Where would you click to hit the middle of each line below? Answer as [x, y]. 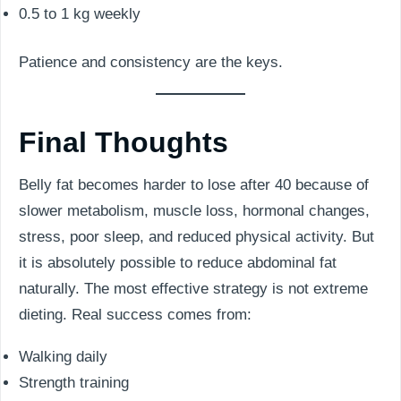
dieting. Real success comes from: [135, 315]
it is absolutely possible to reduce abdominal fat [178, 263]
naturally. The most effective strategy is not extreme [193, 289]
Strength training [74, 383]
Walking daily [63, 357]
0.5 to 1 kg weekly [80, 13]
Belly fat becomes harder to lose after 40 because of [194, 185]
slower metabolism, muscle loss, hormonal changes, [194, 211]
